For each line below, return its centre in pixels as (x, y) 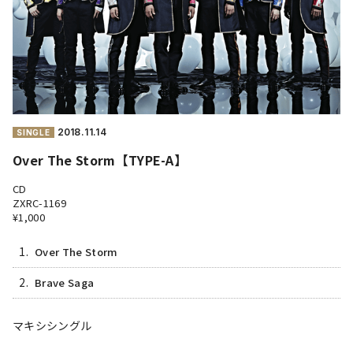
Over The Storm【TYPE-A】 (100, 160)
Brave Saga (65, 282)
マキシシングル (52, 325)
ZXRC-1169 (39, 203)
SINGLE (33, 132)
